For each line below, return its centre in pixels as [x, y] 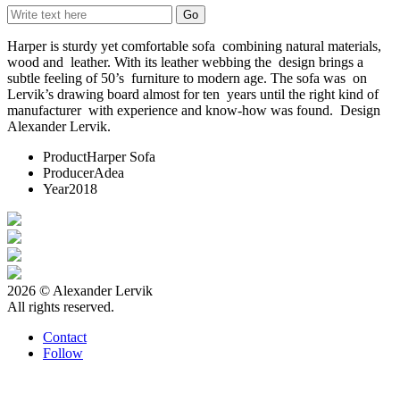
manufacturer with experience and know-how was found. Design [194, 110]
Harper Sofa [121, 157]
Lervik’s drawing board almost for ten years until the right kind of [193, 94]
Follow [63, 353]
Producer [68, 173]
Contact [65, 337]
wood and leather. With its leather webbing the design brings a [185, 62]
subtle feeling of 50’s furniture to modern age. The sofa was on [187, 78]
